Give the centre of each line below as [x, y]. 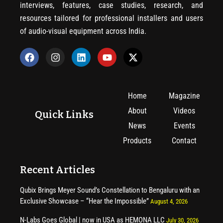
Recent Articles [57, 170]
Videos [184, 111]
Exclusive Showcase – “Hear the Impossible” [84, 201]
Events [184, 126]
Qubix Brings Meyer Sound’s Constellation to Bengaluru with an [110, 190]
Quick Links [64, 115]
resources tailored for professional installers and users [111, 18]
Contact [184, 141]
